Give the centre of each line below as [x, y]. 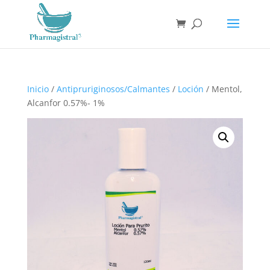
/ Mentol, [223, 89]
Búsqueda [26, 9]
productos [26, 26]
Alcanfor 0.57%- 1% [66, 103]
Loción [190, 89]
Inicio [38, 89]
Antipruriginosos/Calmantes [113, 89]
